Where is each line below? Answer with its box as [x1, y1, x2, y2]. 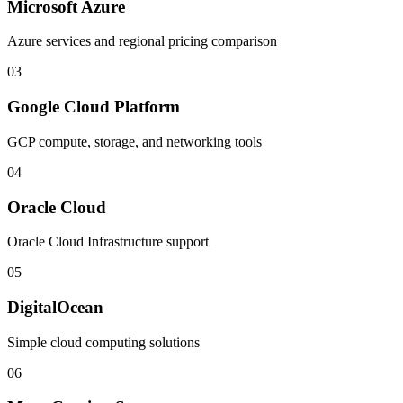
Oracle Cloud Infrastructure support [7, 234, 209, 250]
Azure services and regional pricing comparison [7, 33, 277, 49]
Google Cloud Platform [7, 97, 180, 117]
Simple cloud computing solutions [7, 334, 200, 350]
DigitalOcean [7, 297, 103, 317]
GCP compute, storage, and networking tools [7, 133, 262, 149]
